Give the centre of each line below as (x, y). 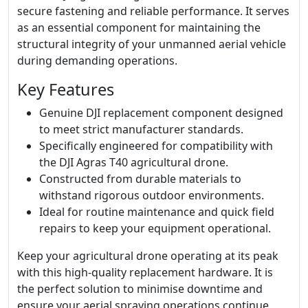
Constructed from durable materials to (140, 179)
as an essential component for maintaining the (139, 27)
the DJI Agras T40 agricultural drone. (134, 162)
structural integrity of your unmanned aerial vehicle (152, 44)
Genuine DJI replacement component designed (161, 113)
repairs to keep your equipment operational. (155, 228)
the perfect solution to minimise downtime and (140, 289)
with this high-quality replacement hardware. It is (145, 272)
